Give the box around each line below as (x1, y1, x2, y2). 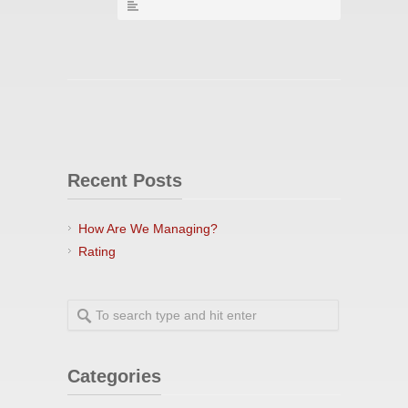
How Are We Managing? (78, 220, 218, 236)
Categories (67, 365, 161, 386)
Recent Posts (67, 169, 182, 190)
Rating (78, 243, 116, 259)
